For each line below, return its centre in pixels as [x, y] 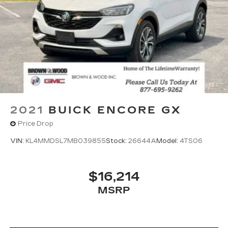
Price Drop [36, 124]
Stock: [117, 141]
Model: [168, 141]
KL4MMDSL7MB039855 [66, 141]
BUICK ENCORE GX [115, 110]
